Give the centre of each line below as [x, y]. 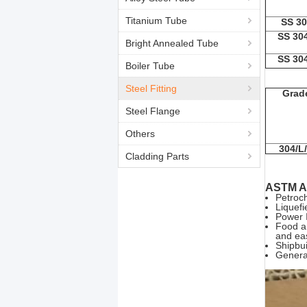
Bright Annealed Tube [172, 43]
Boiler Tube [150, 66]
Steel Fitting [151, 88]
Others [140, 134]
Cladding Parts [157, 156]
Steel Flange [153, 111]
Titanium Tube [156, 21]
